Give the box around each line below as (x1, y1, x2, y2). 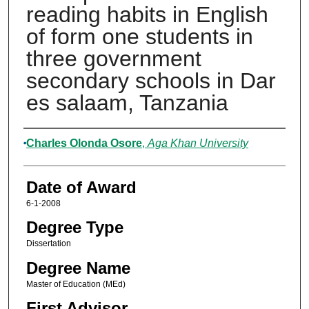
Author (23, 132, 72, 152)
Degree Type (26, 218, 123, 237)
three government (26, 46, 201, 72)
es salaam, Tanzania (26, 90, 228, 116)
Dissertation (26, 239, 71, 249)
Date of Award (26, 178, 137, 197)
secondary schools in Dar (26, 68, 276, 94)
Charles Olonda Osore (26, 137, 142, 150)
